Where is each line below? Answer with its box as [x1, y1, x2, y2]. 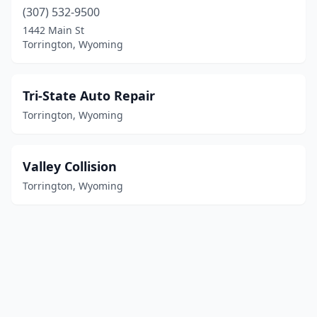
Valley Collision [23, 158, 117, 175]
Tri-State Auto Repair [23, 87, 155, 104]
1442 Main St [23, 23, 84, 37]
